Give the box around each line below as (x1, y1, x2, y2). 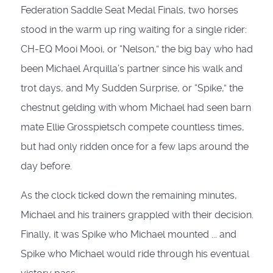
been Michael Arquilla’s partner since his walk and (21, 63, 243, 75)
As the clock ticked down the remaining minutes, (21, 190, 237, 202)
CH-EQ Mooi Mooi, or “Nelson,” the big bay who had (21, 43, 253, 55)
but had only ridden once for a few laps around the (21, 141, 249, 153)
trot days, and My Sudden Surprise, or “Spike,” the (21, 82, 243, 94)
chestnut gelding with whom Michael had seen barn (21, 102, 251, 114)
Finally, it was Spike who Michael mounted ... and (21, 229, 236, 241)
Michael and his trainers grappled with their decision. (21, 209, 253, 221)
